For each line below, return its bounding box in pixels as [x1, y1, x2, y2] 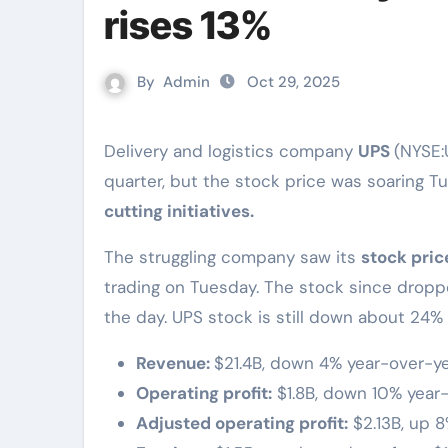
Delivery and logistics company [116, 140, 358, 162]
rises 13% [104, 2, 272, 48]
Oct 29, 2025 [243, 72, 340, 92]
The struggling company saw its [104, 246, 361, 268]
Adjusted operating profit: [136, 412, 348, 434]
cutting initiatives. [104, 200, 254, 222]
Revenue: [136, 352, 214, 374]
